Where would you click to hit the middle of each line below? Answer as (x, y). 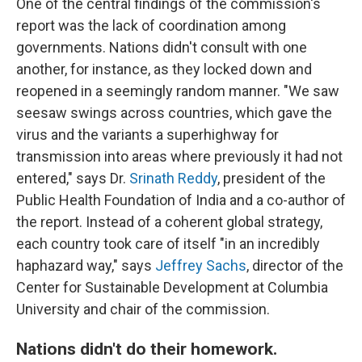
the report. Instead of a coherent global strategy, (169, 222)
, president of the (271, 178)
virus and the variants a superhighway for (147, 135)
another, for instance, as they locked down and (164, 69)
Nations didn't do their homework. (147, 349)
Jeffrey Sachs (201, 265)
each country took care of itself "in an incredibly (168, 244)
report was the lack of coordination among (151, 25)
